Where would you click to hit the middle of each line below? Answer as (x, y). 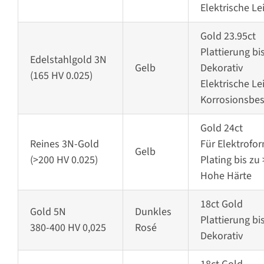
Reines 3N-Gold (64, 144)
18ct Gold (221, 204)
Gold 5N (48, 212)
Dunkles (153, 212)
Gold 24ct (221, 128)
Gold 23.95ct (228, 37)
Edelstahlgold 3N (68, 60)
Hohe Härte (226, 176)
